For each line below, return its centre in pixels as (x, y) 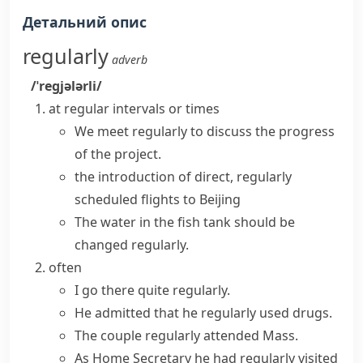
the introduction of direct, (156, 177)
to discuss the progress (261, 131)
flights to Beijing (189, 199)
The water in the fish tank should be (185, 222)
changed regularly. (132, 245)
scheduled (106, 199)
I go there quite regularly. (152, 290)
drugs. (311, 313)
